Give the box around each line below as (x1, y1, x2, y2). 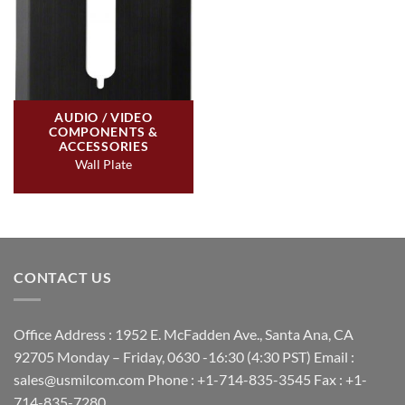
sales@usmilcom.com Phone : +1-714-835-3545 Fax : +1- (14, 370, 367, 388)
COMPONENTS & (49, 124, 158, 140)
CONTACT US (14, 268, 112, 287)
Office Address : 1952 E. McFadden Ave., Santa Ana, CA (14, 325, 353, 343)
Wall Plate (75, 156, 132, 173)
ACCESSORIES (58, 138, 149, 155)
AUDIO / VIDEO (54, 109, 153, 126)
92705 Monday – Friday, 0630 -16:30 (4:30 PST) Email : (14, 347, 354, 365)
